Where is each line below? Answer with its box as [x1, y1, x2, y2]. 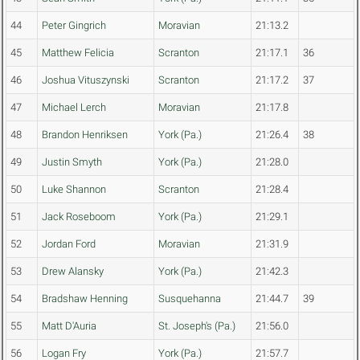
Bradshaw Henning [42, 292, 128, 305]
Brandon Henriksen [42, 129, 128, 141]
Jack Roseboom [42, 211, 116, 223]
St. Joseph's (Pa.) [158, 320, 235, 333]
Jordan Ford [42, 238, 96, 251]
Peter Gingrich [42, 19, 106, 32]
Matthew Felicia [42, 47, 114, 59]
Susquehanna [158, 292, 221, 305]
